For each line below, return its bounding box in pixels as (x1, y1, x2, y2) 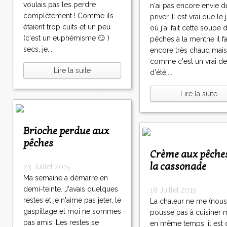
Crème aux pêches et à (150, 148, 156, 161)
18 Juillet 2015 (150, 186, 196, 195)
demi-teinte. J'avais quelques (23, 185, 118, 194)
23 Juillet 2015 (23, 163, 70, 171)
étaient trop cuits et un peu (23, 23, 110, 31)
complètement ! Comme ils (23, 12, 113, 20)
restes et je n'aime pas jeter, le (23, 196, 121, 205)
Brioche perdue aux (23, 125, 29, 138)
